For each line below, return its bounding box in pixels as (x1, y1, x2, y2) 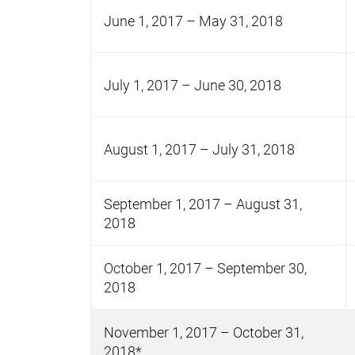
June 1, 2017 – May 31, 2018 (104, 11, 283, 30)
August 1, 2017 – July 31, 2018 (104, 139, 295, 158)
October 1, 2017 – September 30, (104, 258, 307, 277)
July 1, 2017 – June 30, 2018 (104, 75, 281, 94)
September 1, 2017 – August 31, (104, 194, 302, 213)
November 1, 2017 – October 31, (104, 323, 303, 342)
